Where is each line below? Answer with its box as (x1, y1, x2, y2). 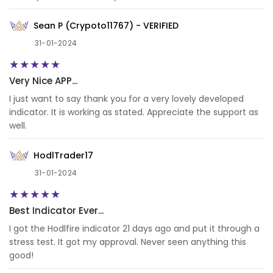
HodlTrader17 (34, 149, 93, 161)
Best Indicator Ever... (9, 204, 104, 218)
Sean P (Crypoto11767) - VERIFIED (34, 19, 179, 32)
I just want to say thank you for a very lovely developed (9, 93, 244, 105)
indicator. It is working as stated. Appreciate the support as (9, 106, 258, 119)
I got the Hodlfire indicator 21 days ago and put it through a (9, 222, 260, 235)
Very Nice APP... (9, 74, 77, 88)
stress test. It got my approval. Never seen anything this (9, 236, 246, 249)
